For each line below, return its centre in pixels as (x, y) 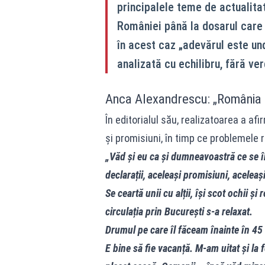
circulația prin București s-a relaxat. (179, 211)
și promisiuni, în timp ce (157, 138)
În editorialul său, (142, 119)
